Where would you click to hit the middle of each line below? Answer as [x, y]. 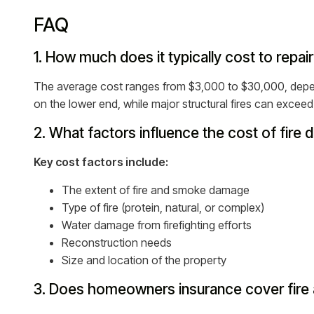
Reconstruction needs [117, 243]
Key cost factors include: [101, 162]
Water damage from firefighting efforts [157, 225]
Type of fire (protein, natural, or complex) [163, 207]
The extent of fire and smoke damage [156, 190]
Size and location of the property [144, 260]
